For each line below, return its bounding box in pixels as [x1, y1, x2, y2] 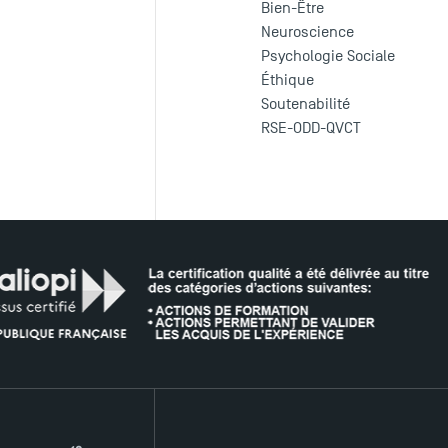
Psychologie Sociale [261, 47, 396, 66]
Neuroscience [261, 23, 355, 42]
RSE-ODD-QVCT [261, 119, 362, 138]
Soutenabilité [261, 95, 351, 114]
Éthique [261, 71, 315, 90]
